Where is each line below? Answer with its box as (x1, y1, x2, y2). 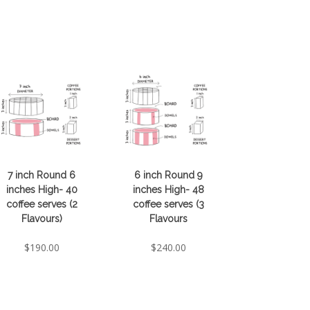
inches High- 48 (132, 184, 204, 196)
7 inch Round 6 (8, 170, 76, 181)
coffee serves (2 (6, 199, 77, 210)
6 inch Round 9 (134, 170, 203, 181)
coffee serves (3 (132, 199, 204, 210)
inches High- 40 (6, 184, 77, 196)
